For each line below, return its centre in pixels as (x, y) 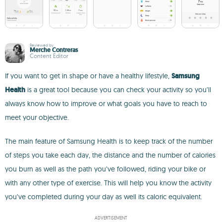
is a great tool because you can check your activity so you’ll (118, 90)
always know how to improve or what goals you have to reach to (106, 104)
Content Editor (49, 56)
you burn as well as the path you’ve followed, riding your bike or (105, 169)
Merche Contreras (54, 50)
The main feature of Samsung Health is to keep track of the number (109, 141)
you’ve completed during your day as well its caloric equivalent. (104, 197)
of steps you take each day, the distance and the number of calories (110, 155)
